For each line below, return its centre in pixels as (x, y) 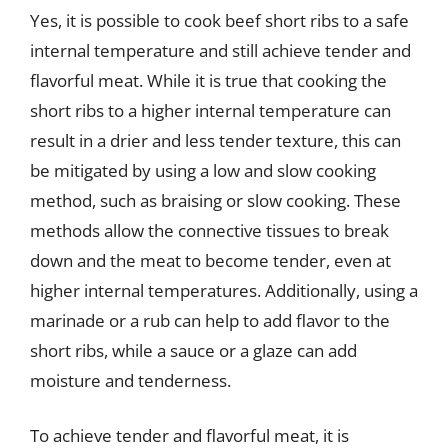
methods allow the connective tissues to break (209, 230)
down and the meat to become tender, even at (210, 260)
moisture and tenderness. (130, 380)
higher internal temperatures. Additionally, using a (224, 290)
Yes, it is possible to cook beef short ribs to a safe (219, 20)
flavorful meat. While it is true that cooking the (208, 80)
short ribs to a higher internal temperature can (210, 110)
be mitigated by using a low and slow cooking (203, 170)
